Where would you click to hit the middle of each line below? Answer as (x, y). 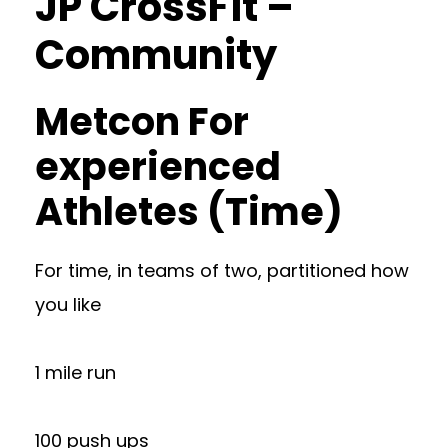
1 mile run (75, 372)
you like (68, 304)
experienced (158, 166)
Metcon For (142, 121)
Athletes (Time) (189, 211)
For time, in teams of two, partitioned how (222, 270)
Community (156, 54)
